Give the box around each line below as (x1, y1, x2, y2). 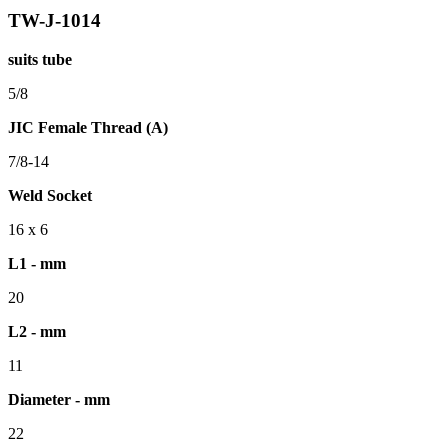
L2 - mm (8, 322, 66, 340)
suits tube (8, 50, 72, 68)
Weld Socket (8, 186, 92, 204)
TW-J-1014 (8, 10, 101, 31)
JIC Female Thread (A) (8, 118, 168, 136)
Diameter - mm (8, 390, 110, 408)
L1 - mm (8, 254, 66, 272)
